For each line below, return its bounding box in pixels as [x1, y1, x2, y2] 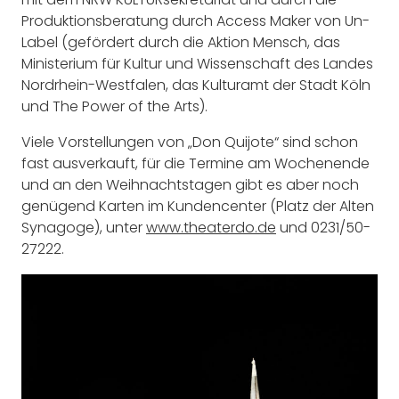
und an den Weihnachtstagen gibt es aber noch [21, 174, 359, 195]
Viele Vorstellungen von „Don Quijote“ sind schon [21, 131, 358, 152]
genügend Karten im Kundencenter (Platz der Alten [21, 195, 374, 216]
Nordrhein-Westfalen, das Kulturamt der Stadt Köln [21, 74, 370, 95]
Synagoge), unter [21, 216, 146, 238]
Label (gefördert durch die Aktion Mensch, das [21, 31, 340, 53]
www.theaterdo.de [146, 216, 276, 238]
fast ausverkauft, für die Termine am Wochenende [21, 152, 370, 174]
